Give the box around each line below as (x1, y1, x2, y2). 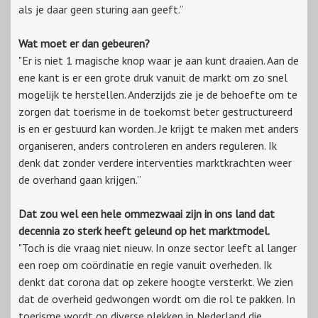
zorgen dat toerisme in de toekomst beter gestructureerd (18, 104, 292, 119)
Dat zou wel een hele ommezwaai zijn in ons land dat (18, 207, 275, 221)
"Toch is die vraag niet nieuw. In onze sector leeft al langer (18, 241, 297, 256)
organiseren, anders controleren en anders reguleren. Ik (18, 138, 277, 153)
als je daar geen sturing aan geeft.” (18, 2, 184, 17)
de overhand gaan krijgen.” (18, 172, 141, 187)
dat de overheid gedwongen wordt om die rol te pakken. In (18, 292, 295, 307)
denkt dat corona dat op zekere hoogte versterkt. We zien (18, 275, 293, 290)
